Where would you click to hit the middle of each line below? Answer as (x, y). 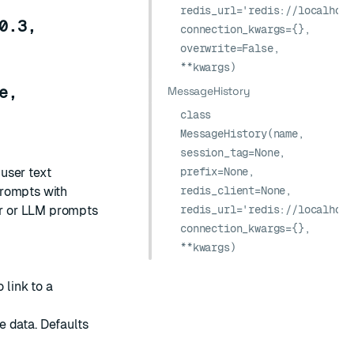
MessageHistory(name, (242, 134)
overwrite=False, (230, 48)
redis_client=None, (236, 190)
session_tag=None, (233, 153)
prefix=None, (218, 171)
